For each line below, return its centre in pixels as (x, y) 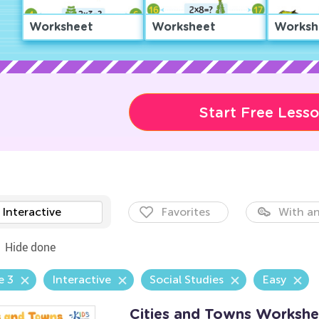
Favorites (185, 212)
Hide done (30, 247)
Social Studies (186, 279)
